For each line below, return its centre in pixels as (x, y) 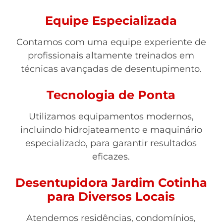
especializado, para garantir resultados (111, 143)
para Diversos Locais (111, 196)
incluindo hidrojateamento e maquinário (111, 130)
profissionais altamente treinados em (111, 55)
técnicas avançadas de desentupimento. (111, 69)
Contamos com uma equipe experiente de (111, 42)
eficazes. (111, 157)
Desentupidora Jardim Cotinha (111, 183)
